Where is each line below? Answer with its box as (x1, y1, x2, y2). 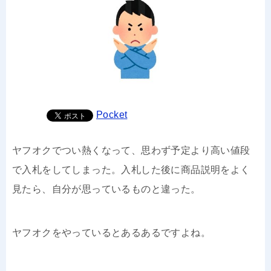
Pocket (96, 109, 128, 120)
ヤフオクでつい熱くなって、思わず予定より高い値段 (12, 145, 250, 155)
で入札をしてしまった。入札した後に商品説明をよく (12, 164, 250, 175)
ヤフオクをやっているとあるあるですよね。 (12, 227, 211, 238)
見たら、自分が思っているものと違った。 (12, 183, 201, 194)
